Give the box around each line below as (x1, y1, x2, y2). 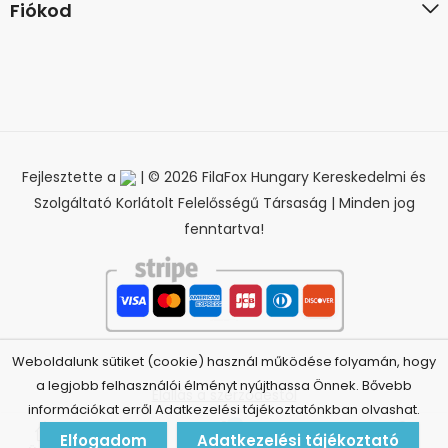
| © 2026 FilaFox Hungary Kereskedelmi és (136, 167, 426, 188)
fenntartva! (184, 219, 264, 240)
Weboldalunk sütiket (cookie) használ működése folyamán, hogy (12, 352, 436, 371)
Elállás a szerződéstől (151, 385, 297, 406)
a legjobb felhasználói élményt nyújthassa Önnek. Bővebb (36, 376, 412, 395)
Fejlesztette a (22, 167, 120, 188)
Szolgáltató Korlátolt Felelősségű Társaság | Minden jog (33, 193, 415, 214)
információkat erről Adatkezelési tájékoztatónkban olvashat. (28, 400, 420, 419)
